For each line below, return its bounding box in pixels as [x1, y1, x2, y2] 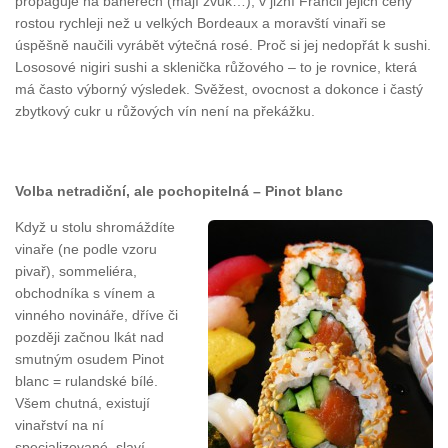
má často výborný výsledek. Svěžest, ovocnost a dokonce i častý [15, 80, 423, 97]
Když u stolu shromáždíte [15, 219, 175, 236]
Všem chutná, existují [15, 395, 150, 412]
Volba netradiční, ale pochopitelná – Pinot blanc [15, 182, 347, 199]
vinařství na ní [15, 417, 104, 434]
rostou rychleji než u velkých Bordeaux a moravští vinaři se [15, 14, 386, 31]
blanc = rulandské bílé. [15, 373, 158, 390]
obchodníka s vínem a [15, 285, 155, 302]
